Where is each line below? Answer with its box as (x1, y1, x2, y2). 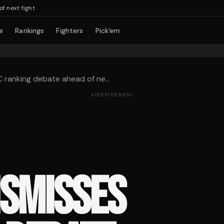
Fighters (56, 26, 83, 35)
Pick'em (95, 26, 120, 35)
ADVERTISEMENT (90, 92, 133, 98)
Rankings (15, 26, 44, 35)
